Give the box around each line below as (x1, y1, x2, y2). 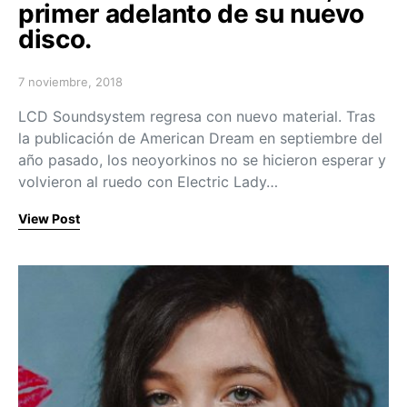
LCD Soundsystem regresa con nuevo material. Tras (18, 106, 375, 125)
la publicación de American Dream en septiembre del (18, 128, 382, 147)
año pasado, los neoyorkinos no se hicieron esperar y (18, 150, 386, 169)
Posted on (17, 81, 75, 96)
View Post (18, 210, 80, 226)
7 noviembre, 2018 (18, 74, 123, 89)
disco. (18, 23, 92, 55)
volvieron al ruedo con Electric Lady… (18, 172, 278, 191)
